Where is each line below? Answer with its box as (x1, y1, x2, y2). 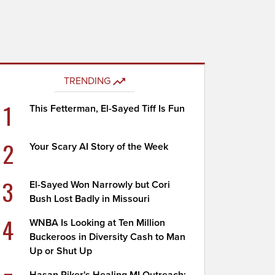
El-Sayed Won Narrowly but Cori (29, 179, 171, 191)
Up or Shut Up (29, 245, 93, 257)
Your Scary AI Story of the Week (29, 141, 169, 153)
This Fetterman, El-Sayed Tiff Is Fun (29, 103, 185, 115)
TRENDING (63, 75, 110, 87)
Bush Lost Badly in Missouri (29, 193, 150, 205)
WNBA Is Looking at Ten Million (29, 217, 166, 229)
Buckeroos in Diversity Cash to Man (29, 231, 186, 243)
